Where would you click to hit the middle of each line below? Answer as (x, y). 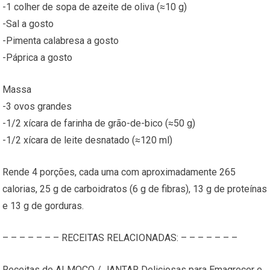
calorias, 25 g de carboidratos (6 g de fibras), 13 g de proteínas (135, 189)
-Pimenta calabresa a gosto (61, 41)
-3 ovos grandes (37, 107)
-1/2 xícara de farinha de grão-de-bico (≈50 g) (99, 124)
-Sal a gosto (28, 24)
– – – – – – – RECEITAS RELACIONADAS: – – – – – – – (120, 238)
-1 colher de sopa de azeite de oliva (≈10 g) (95, 7)
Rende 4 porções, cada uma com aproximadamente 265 (119, 172)
